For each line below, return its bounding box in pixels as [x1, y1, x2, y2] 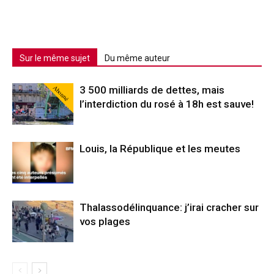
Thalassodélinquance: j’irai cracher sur [80, 201, 259, 213]
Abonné [51, 83, 71, 103]
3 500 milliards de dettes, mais [80, 83, 224, 96]
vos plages [80, 215, 133, 228]
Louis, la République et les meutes [80, 142, 240, 155]
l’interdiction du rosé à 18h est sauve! [80, 97, 254, 110]
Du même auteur [105, 53, 170, 63]
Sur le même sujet [20, 53, 90, 63]
